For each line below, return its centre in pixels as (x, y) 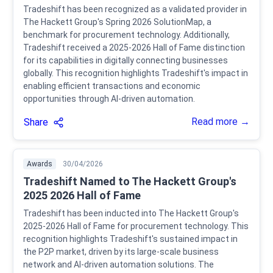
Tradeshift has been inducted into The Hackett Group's (131, 213)
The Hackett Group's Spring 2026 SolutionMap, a (117, 22)
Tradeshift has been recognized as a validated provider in (135, 9)
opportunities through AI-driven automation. (109, 98)
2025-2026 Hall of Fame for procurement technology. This (136, 226)
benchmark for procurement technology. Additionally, (126, 34)
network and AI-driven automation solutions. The (119, 264)
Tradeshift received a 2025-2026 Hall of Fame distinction (134, 47)
